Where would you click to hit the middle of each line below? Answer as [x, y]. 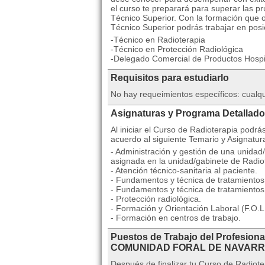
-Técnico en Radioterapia [158, 40]
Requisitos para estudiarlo [170, 78]
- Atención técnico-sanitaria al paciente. [184, 170]
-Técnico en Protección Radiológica [177, 49]
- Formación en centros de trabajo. [176, 218]
